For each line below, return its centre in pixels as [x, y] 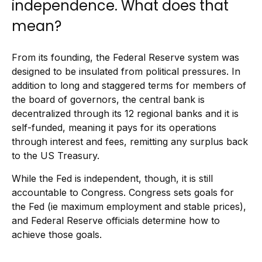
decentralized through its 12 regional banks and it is [125, 113]
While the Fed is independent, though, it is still [112, 178]
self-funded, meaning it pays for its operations [114, 127]
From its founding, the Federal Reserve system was [125, 57]
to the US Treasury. [56, 156]
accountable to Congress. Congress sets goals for [123, 192]
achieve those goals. [57, 235]
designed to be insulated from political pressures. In [126, 71]
